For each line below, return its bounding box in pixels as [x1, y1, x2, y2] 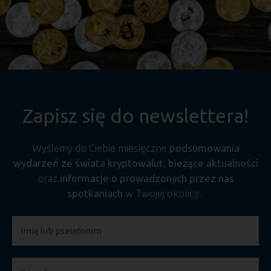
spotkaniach [67, 188, 123, 199]
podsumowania [169, 142, 240, 154]
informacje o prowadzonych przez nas [59, 172, 234, 184]
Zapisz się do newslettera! [22, 105, 249, 126]
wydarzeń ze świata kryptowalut [13, 157, 163, 169]
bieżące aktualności [168, 157, 258, 169]
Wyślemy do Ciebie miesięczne [31, 142, 169, 154]
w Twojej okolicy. [123, 188, 204, 199]
